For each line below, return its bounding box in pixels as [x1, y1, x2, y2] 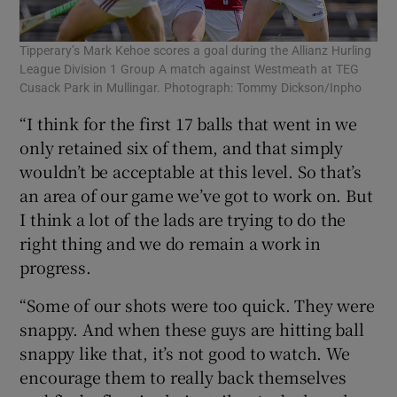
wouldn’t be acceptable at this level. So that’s [19, 159, 362, 183]
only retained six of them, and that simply [19, 135, 344, 159]
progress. [19, 254, 91, 278]
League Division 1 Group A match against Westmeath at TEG [19, 62, 360, 75]
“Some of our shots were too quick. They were [19, 292, 375, 316]
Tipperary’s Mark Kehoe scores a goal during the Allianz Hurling [19, 43, 372, 57]
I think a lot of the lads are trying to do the [19, 206, 346, 230]
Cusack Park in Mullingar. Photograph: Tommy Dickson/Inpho [19, 81, 362, 94]
